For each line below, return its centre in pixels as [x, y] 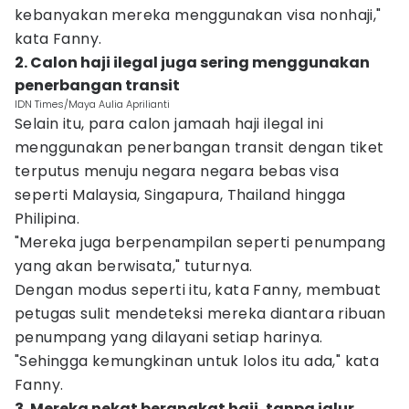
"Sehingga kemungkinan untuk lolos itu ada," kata [197, 361]
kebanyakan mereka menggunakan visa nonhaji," [198, 15]
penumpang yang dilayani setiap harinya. [169, 337]
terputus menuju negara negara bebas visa [177, 171]
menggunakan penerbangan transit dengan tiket [199, 147]
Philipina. [49, 219]
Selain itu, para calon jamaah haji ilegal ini [169, 124]
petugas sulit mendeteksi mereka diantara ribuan [200, 314]
